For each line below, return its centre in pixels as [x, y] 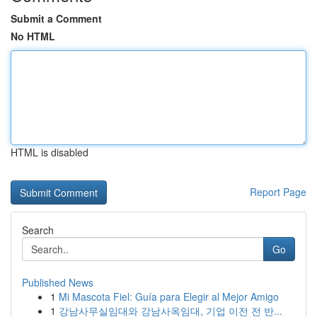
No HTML [33, 36]
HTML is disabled [50, 152]
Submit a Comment [56, 18]
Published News [58, 282]
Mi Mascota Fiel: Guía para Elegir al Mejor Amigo [169, 296]
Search [38, 230]
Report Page [278, 192]
